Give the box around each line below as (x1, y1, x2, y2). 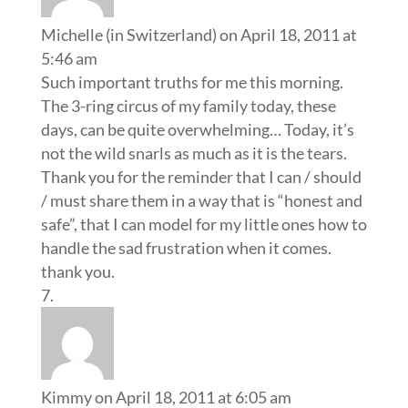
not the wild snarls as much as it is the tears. (40, 143, 347, 164)
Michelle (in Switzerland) (40, 25, 217, 46)
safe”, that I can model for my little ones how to (40, 214, 367, 235)
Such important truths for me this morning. (40, 72, 343, 93)
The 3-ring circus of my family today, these (40, 96, 336, 117)
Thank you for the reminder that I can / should (40, 167, 362, 188)
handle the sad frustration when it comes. (40, 238, 331, 259)
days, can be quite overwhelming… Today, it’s (40, 119, 354, 140)
